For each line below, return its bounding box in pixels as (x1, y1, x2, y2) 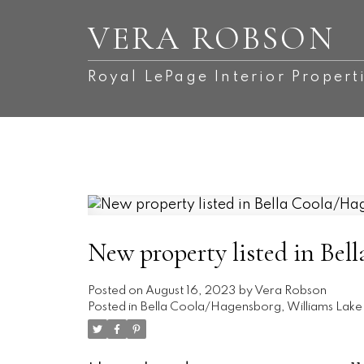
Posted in (87, 301, 137, 314)
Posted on (87, 285, 145, 297)
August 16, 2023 (145, 285, 236, 297)
